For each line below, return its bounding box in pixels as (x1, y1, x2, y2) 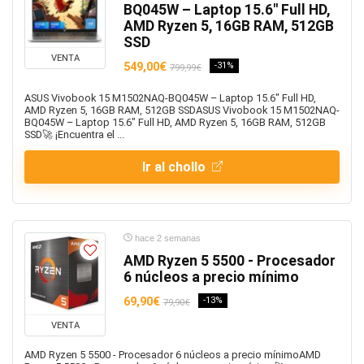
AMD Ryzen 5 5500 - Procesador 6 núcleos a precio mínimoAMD (24, 349, 321, 361)
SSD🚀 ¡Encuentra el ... (24, 128, 124, 141)
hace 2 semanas (132, 233, 201, 243)
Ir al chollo (141, 159, 209, 175)
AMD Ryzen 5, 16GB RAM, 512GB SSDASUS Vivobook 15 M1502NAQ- (24, 104, 340, 116)
